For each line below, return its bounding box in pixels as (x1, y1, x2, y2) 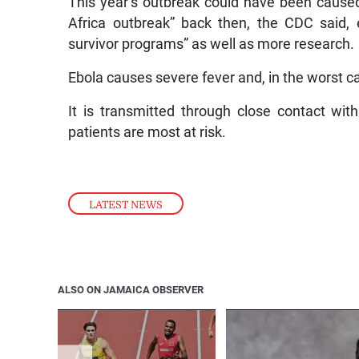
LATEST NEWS (89, 198, 163, 211)
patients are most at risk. (68, 124, 230, 141)
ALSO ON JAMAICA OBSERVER (58, 283, 204, 296)
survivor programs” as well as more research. (68, 36, 355, 53)
